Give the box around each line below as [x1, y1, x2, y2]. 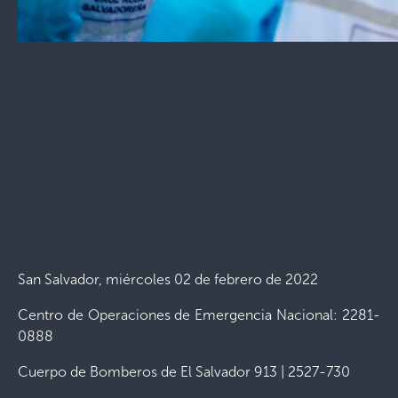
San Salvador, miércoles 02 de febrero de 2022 [18, 270, 318, 288]
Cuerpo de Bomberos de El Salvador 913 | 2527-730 [18, 362, 350, 380]
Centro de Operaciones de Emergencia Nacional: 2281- [18, 306, 380, 323]
